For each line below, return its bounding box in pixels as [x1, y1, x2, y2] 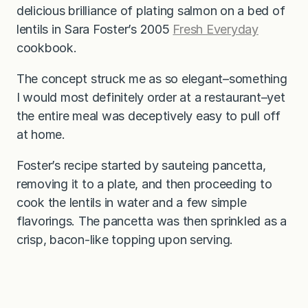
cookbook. [16, 40, 77, 55]
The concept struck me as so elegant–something [16, 71, 287, 86]
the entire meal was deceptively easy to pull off [16, 108, 280, 123]
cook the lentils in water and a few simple [16, 195, 247, 210]
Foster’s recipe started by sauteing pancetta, [16, 157, 266, 173]
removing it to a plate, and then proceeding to [16, 176, 272, 191]
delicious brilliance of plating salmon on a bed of [16, 3, 285, 18]
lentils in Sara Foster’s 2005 [16, 21, 173, 36]
